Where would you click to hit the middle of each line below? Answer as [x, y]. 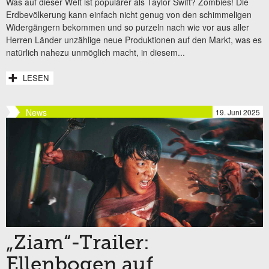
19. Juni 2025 [238, 112]
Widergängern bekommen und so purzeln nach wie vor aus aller [128, 27]
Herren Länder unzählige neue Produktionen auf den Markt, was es [134, 39]
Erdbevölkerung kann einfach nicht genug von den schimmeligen [129, 14]
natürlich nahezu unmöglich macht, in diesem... [95, 52]
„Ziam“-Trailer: [78, 244]
